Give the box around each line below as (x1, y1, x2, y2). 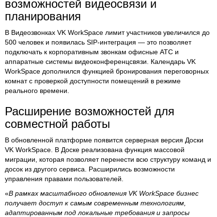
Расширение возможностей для (5, 105, 174, 118)
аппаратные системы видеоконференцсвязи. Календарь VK (5, 58, 196, 65)
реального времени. (5, 87, 71, 94)
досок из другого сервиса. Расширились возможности (5, 165, 175, 173)
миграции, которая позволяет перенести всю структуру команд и (5, 155, 211, 163)
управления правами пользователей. (5, 175, 124, 183)
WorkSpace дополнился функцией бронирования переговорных (5, 67, 209, 75)
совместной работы (5, 117, 110, 130)
